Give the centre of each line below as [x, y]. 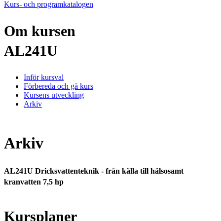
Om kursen [40, 31]
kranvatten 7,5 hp [34, 182]
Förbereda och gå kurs [58, 86]
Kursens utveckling [54, 95]
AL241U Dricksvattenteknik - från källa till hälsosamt [94, 171]
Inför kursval [44, 77]
